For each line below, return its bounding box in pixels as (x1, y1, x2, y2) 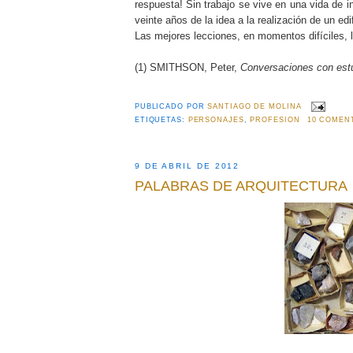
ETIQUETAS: (134, 116, 188, 124)
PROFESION (250, 116, 300, 124)
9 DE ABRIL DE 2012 (134, 162, 240, 171)
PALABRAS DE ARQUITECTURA (134, 177, 347, 194)
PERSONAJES (188, 116, 244, 124)
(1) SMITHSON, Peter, (134, 61, 240, 73)
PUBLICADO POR (134, 102, 208, 111)
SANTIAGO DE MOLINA (207, 102, 302, 111)
